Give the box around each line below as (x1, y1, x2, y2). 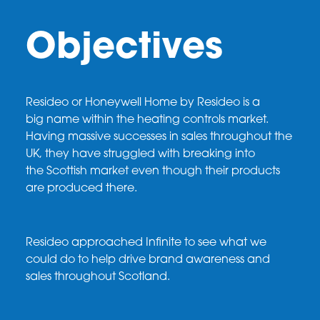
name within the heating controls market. (46, 114, 269, 126)
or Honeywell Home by (68, 96, 197, 109)
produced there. (46, 182, 140, 194)
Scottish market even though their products (46, 165, 280, 177)
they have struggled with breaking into (44, 148, 255, 160)
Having (25, 131, 68, 143)
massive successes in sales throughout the (67, 131, 292, 143)
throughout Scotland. (54, 271, 173, 284)
